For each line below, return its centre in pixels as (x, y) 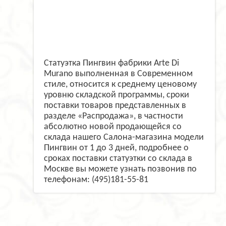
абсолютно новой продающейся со (113, 127)
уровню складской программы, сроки (117, 95)
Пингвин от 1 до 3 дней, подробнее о (116, 148)
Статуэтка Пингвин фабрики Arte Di (111, 64)
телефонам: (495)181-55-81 (96, 180)
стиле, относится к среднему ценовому (120, 85)
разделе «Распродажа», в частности (114, 117)
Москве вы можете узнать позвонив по (120, 169)
